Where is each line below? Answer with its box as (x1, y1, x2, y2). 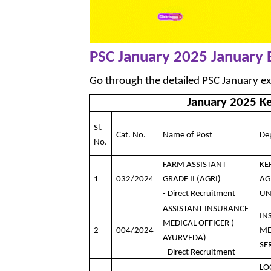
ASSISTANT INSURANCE (163, 204, 249, 214)
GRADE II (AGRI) (163, 175, 221, 184)
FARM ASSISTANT (163, 160, 226, 170)
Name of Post (163, 131, 212, 140)
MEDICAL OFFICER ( (163, 219, 234, 229)
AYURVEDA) (163, 233, 206, 243)
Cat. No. (116, 131, 146, 140)
